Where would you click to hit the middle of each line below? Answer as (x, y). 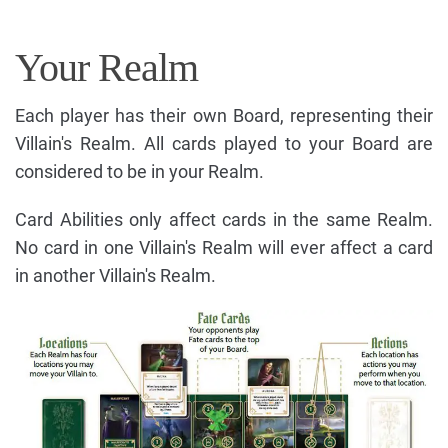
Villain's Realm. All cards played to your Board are (224, 143)
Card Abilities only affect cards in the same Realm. (224, 219)
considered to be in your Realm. (139, 171)
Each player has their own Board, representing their (224, 115)
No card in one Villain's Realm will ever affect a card (224, 247)
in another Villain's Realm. (115, 275)
